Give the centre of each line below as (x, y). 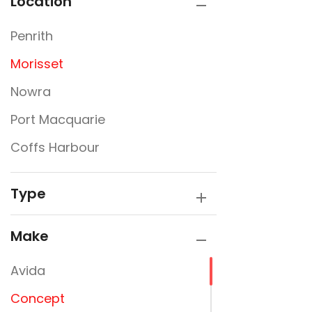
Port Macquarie (58, 119)
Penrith (32, 36)
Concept (38, 298)
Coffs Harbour (55, 147)
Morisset (37, 64)
